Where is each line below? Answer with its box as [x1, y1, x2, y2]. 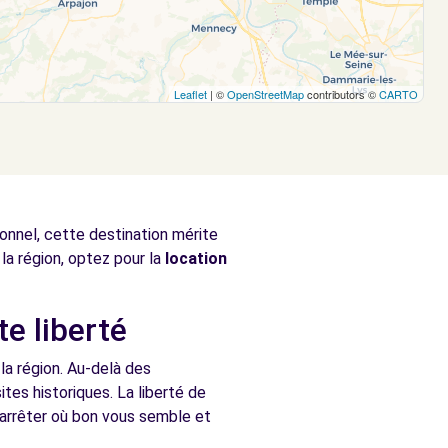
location [165, 249, 227, 268]
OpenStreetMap [227, 86, 304, 102]
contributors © [304, 86, 379, 102]
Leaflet [174, 86, 207, 102]
